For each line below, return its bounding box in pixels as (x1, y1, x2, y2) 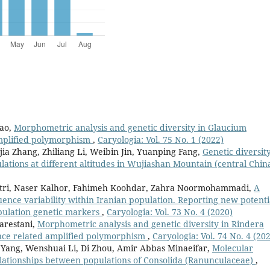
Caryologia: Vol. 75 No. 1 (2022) (98, 133, 224, 145)
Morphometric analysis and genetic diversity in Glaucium (14, 121, 246, 133)
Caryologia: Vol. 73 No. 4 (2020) (107, 206, 233, 218)
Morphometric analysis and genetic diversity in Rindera (37, 218, 264, 230)
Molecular (212, 242, 253, 254)
